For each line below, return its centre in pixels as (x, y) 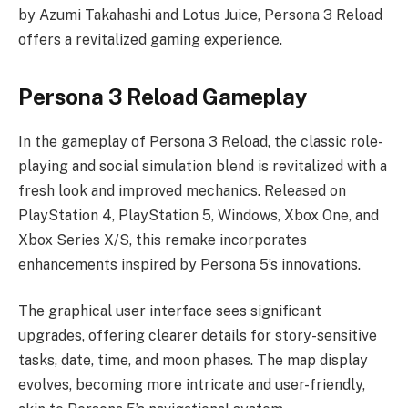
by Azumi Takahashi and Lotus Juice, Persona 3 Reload (200, 15)
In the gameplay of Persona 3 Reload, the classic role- (201, 141)
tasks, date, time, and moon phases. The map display (193, 361)
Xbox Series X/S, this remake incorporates (163, 240)
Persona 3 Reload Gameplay (163, 96)
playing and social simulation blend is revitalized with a (203, 166)
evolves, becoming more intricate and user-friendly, (192, 385)
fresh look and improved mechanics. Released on (182, 190)
